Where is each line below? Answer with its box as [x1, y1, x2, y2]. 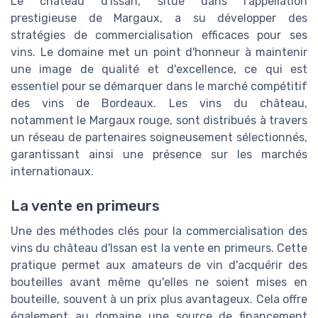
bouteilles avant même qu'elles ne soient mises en [11, 275, 307, 290]
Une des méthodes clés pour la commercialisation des [11, 224, 307, 238]
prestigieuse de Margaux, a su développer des [11, 11, 307, 25]
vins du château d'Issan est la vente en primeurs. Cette [11, 241, 307, 256]
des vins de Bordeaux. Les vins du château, [11, 96, 307, 110]
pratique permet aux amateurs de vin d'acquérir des [11, 258, 307, 273]
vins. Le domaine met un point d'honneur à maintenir [11, 45, 307, 59]
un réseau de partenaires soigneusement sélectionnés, [11, 130, 307, 144]
